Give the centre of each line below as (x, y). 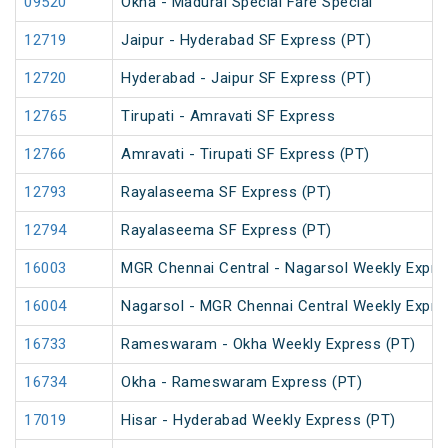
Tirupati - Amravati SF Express (228, 116)
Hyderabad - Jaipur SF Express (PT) (246, 78)
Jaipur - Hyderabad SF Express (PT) (246, 40)
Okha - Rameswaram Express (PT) (241, 382)
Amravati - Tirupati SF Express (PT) (245, 154)
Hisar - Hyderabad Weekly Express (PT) (258, 420)
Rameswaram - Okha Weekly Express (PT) (268, 344)
